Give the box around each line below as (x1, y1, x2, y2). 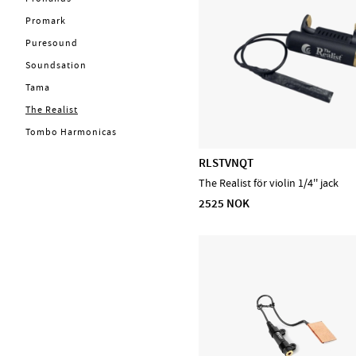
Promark (25, 14, 66, 27)
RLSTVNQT (199, 154, 254, 171)
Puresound (25, 36, 78, 49)
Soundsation (25, 58, 87, 72)
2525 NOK (199, 195, 250, 212)
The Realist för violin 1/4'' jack (199, 176, 339, 191)
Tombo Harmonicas (25, 125, 117, 138)
